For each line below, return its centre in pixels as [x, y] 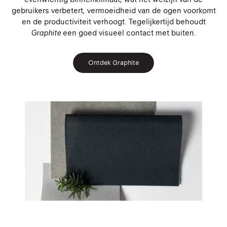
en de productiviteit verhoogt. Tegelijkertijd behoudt [113, 21]
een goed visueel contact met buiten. [128, 32]
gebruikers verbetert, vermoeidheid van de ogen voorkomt [113, 10]
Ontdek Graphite [113, 62]
